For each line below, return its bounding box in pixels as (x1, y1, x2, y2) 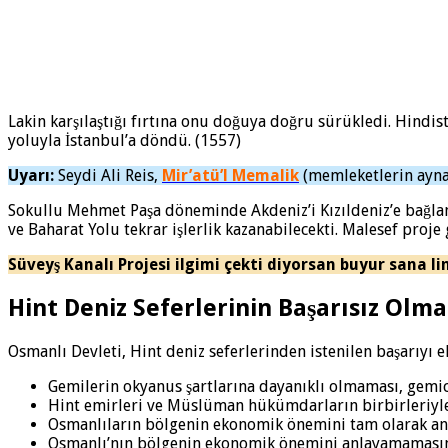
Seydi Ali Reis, (54, 166, 162, 186)
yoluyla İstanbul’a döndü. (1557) (8, 131, 241, 151)
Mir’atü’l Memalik (162, 166, 299, 186)
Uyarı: (8, 166, 54, 186)
